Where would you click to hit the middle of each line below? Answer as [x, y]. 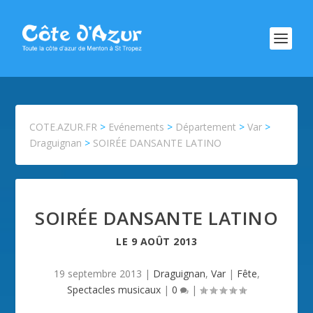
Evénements [137, 127]
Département [206, 127]
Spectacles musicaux [114, 290]
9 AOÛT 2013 [164, 241]
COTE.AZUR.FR [64, 127]
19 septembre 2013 [97, 274]
